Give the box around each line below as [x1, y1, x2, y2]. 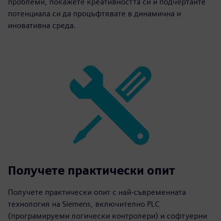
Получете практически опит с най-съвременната [8, 187, 186, 197]
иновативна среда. [8, 20, 76, 30]
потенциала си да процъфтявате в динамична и [8, 8, 181, 18]
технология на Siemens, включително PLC [8, 199, 159, 209]
